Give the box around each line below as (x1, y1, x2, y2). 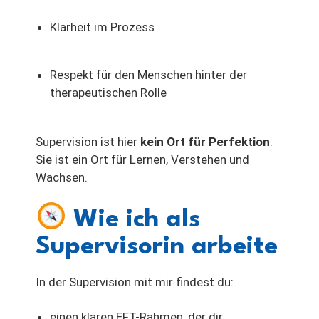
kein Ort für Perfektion (140, 134, 270, 149)
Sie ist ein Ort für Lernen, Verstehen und (36, 152, 249, 167)
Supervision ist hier (36, 134, 140, 149)
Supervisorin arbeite (36, 234, 278, 259)
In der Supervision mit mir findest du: (36, 274, 234, 289)
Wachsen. (36, 169, 88, 184)
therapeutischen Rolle (50, 85, 167, 100)
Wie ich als (66, 206, 201, 232)
